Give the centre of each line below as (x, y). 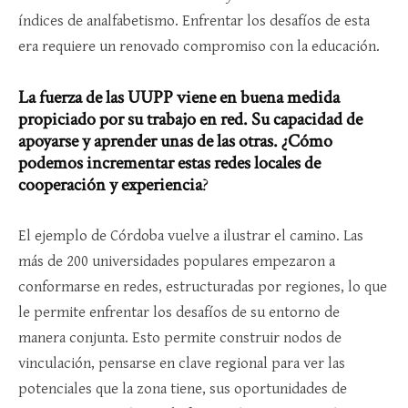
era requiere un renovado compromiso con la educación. (199, 47)
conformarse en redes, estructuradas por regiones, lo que (203, 287)
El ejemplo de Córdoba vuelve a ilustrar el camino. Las (191, 236)
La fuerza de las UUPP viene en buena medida (179, 98)
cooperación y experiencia (110, 185)
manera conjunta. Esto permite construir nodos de (180, 338)
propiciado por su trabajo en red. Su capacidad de (190, 120)
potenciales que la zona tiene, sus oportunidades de (183, 389)
